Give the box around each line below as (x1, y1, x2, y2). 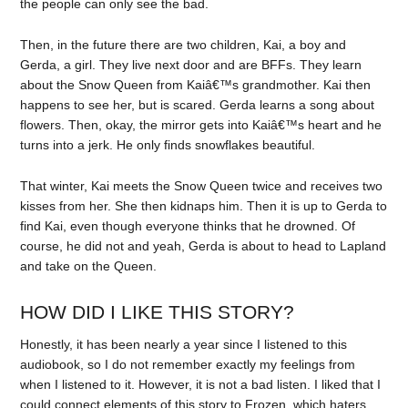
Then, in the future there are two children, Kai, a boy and (20, 37, 347, 52)
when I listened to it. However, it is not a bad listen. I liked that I (20, 376, 382, 392)
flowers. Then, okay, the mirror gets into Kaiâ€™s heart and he (20, 117, 382, 132)
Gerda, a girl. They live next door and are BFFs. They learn (20, 57, 362, 72)
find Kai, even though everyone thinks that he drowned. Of (20, 218, 356, 233)
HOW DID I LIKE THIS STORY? (20, 301, 295, 322)
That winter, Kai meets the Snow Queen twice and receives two (20, 178, 383, 193)
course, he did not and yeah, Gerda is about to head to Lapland (20, 238, 387, 253)
